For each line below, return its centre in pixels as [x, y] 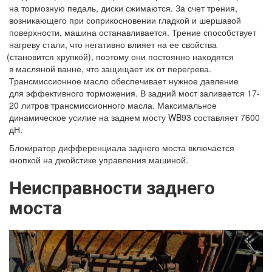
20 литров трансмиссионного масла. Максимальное [113, 105]
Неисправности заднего [112, 188]
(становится [30, 56]
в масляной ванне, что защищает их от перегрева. [110, 68]
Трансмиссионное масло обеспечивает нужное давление [124, 80]
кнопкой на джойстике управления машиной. [99, 159]
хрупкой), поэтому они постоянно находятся [144, 56]
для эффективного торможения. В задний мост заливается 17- [134, 93]
